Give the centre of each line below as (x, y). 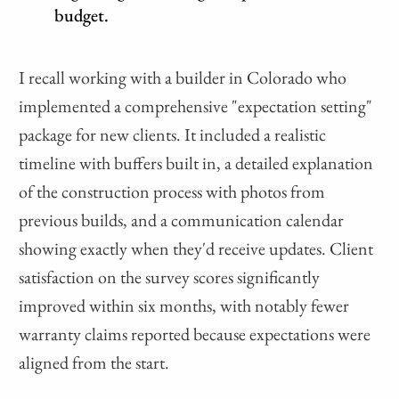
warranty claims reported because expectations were (195, 334)
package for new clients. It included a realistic (173, 135)
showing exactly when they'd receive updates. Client (196, 249)
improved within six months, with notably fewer (184, 306)
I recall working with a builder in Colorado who (183, 78)
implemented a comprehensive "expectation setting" (196, 106)
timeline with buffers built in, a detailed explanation (196, 163)
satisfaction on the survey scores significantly (170, 277)
